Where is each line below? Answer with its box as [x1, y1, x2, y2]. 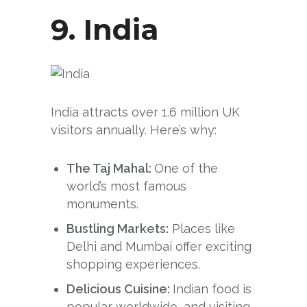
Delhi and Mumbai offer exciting [66, 239, 252, 254]
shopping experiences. [66, 257, 201, 272]
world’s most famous [66, 179, 187, 194]
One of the [154, 161, 219, 176]
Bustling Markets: [66, 221, 169, 236]
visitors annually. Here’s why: [51, 123, 217, 138]
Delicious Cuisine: [66, 282, 173, 297]
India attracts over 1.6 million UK [51, 105, 240, 120]
